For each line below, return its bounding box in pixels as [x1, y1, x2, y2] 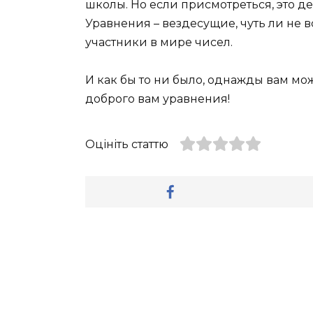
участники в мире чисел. [85, 36, 233, 50]
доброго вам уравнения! [85, 92, 230, 106]
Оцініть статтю [85, 138, 168, 152]
